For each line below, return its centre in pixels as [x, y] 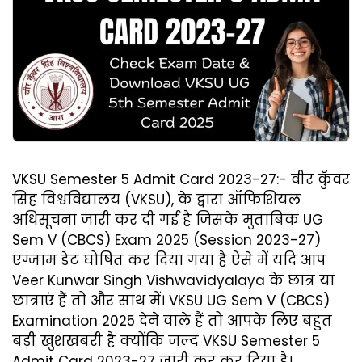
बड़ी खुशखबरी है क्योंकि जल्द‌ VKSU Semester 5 [166, 341]
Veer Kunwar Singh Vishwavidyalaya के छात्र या [173, 280]
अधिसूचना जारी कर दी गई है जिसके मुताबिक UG [168, 219]
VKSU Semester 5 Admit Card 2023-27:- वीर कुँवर [181, 179]
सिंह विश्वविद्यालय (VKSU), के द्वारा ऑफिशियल [156, 199]
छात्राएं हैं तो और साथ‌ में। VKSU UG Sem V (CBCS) [171, 300]
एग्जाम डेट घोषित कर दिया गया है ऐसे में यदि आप [169, 260]
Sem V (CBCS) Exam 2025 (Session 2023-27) [166, 240]
